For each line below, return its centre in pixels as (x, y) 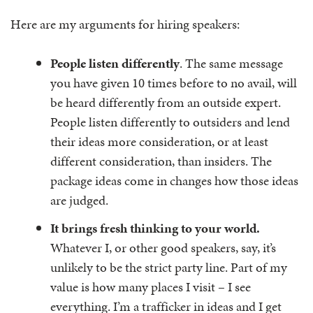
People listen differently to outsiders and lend (170, 122)
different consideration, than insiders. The (161, 161)
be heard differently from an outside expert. (166, 102)
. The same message (231, 63)
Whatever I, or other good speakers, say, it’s (163, 248)
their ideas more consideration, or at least (159, 141)
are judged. (79, 200)
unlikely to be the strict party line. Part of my (169, 267)
